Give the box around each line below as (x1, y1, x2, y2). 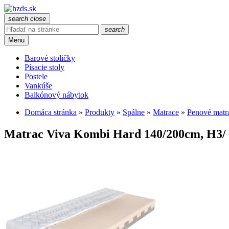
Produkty (85, 108, 114, 117)
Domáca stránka (25, 108, 77, 117)
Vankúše (25, 81, 52, 90)
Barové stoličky (25, 54, 75, 62)
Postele (25, 72, 48, 81)
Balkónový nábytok (25, 90, 88, 99)
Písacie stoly (25, 63, 64, 72)
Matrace (153, 108, 179, 117)
